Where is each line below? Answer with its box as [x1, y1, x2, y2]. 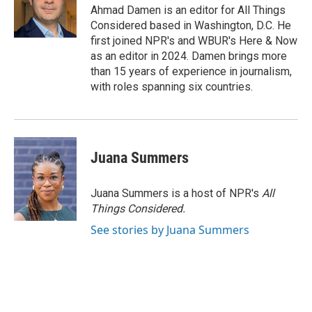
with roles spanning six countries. [91, 80, 253, 93]
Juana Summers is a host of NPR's [91, 187, 262, 200]
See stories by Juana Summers [91, 222, 249, 237]
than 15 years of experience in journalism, [91, 65, 292, 78]
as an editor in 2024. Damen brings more [91, 49, 287, 63]
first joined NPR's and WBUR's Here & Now [91, 34, 297, 47]
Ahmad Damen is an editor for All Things [91, 3, 286, 17]
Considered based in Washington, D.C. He [91, 19, 291, 32]
